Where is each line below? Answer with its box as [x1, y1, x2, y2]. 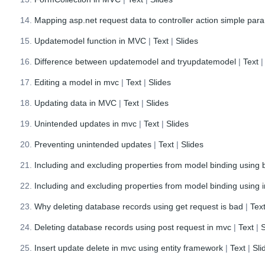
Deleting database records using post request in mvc [34, 222, 232, 232]
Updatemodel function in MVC [34, 35, 147, 46]
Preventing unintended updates [34, 139, 152, 149]
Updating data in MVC [34, 98, 117, 108]
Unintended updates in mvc [34, 118, 137, 128]
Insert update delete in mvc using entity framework [34, 243, 224, 253]
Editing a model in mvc [34, 77, 119, 87]
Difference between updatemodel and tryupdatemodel [34, 56, 237, 66]
